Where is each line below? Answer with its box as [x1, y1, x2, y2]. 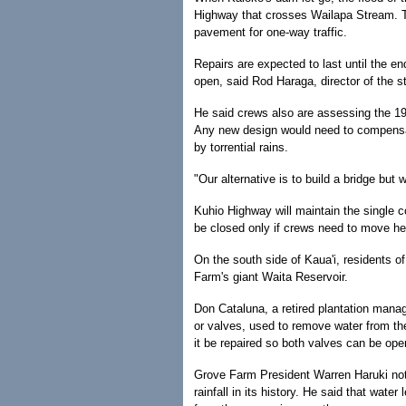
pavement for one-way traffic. [194, 25, 347, 39]
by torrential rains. [194, 140, 288, 154]
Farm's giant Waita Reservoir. [194, 270, 348, 284]
